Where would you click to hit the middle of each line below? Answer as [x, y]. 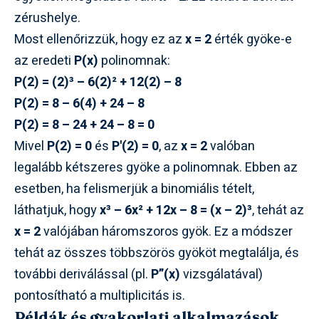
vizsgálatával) [221, 274]
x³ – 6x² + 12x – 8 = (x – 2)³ [176, 210]
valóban [231, 146]
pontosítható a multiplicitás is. [100, 296]
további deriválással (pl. [83, 274]
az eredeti [44, 61]
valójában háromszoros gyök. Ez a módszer [167, 231]
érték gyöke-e [252, 39]
